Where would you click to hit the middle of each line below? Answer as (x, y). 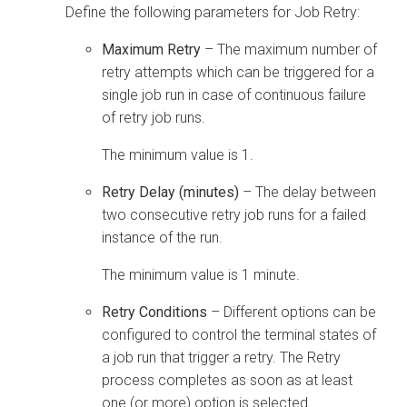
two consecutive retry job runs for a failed (234, 214)
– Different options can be (292, 312)
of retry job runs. (154, 117)
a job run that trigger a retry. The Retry (221, 357)
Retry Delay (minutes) (170, 192)
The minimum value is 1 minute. (201, 274)
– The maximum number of (289, 49)
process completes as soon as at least (227, 380)
